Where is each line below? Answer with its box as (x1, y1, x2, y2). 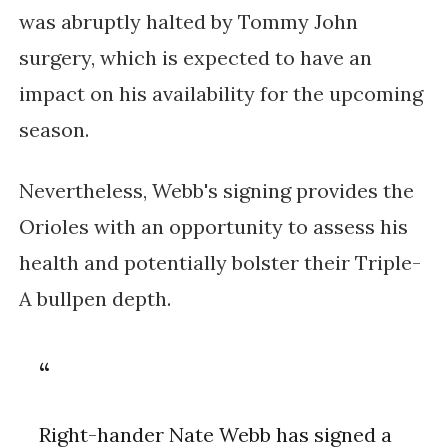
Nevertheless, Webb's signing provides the (18, 178, 414, 204)
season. (18, 117, 89, 143)
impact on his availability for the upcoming (18, 81, 423, 107)
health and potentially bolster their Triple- (18, 250, 421, 276)
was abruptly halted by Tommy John (18, 9, 358, 35)
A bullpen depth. (18, 286, 171, 312)
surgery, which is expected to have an (18, 45, 372, 71)
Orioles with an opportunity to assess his (18, 214, 408, 240)
